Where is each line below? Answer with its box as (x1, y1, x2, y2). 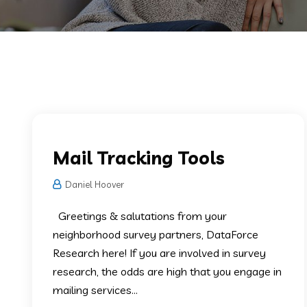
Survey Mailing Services (164, 91, 267, 104)
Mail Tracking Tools (53, 146, 225, 169)
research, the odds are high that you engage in (53, 264, 282, 278)
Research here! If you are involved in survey (53, 245, 266, 260)
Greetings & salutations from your (53, 208, 227, 223)
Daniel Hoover (63, 178, 124, 190)
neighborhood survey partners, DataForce (53, 227, 258, 241)
